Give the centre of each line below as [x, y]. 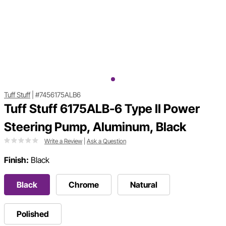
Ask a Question [106, 141]
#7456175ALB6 [58, 95]
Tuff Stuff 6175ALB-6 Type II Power [102, 109]
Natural [144, 185]
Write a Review [63, 141]
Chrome [84, 185]
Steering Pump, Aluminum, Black [95, 127]
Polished [33, 214]
